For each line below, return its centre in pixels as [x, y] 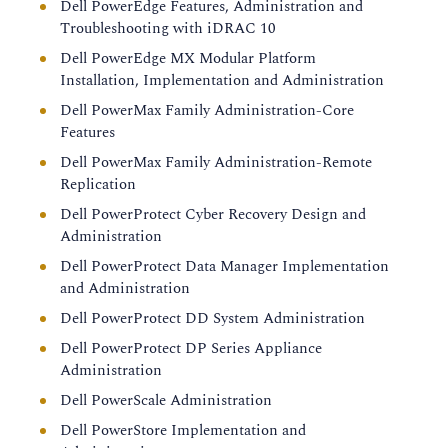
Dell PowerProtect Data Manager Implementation [224, 266]
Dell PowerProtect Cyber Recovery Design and [213, 214]
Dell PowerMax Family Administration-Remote [216, 162]
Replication [98, 184]
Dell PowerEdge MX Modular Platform [188, 58]
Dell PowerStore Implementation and [183, 430]
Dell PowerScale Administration [166, 400]
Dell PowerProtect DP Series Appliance [191, 348]
